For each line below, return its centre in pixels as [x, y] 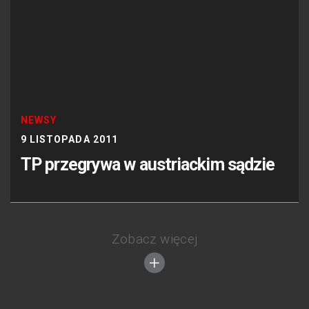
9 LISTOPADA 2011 [69, 140]
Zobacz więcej [154, 239]
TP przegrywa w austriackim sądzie [148, 165]
